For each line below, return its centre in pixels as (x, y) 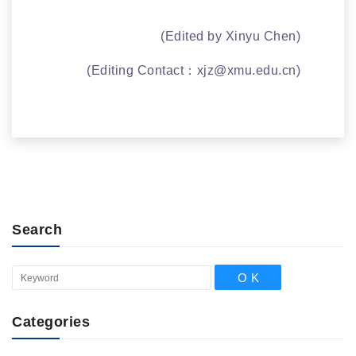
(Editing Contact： (142, 70)
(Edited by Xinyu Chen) (230, 36)
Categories (51, 322)
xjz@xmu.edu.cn (246, 70)
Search (37, 229)
